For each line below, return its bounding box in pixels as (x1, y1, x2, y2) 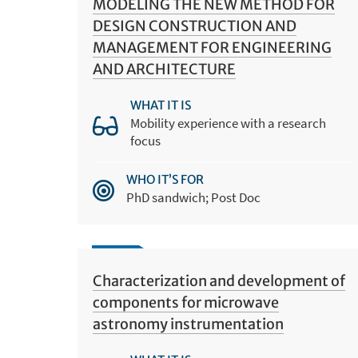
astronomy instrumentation (92, 314, 284, 333)
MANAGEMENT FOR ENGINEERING (92, 38, 332, 58)
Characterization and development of (92, 271, 345, 290)
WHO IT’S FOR (125, 171, 204, 187)
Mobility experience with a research (129, 114, 326, 133)
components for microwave (92, 292, 279, 312)
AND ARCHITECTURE (92, 60, 236, 79)
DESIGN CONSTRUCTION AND (92, 17, 296, 36)
